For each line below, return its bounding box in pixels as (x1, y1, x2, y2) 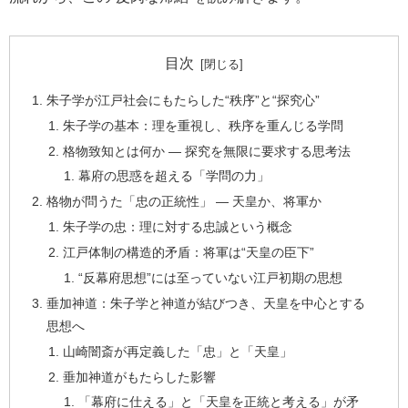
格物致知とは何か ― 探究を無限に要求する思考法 (62, 143, 351, 158)
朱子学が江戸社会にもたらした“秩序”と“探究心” (46, 92, 321, 107)
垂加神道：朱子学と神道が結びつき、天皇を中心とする (46, 295, 366, 311)
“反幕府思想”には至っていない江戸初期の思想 (77, 270, 342, 285)
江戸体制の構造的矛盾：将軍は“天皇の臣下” (62, 245, 314, 260)
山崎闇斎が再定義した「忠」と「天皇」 (62, 343, 292, 359)
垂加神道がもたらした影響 (62, 369, 216, 384)
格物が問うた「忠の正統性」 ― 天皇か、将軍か (46, 194, 322, 209)
